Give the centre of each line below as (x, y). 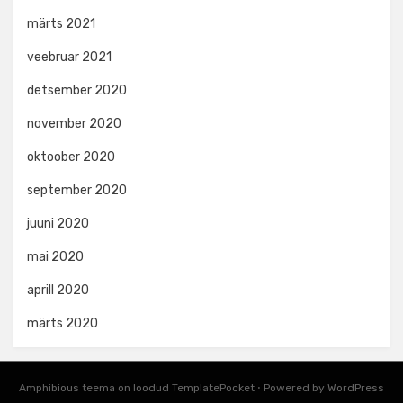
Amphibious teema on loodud (95, 387)
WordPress (356, 387)
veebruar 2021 (69, 57)
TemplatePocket (213, 387)
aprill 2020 (58, 290)
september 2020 (77, 190)
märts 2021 (61, 23)
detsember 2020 (77, 90)
